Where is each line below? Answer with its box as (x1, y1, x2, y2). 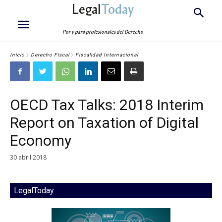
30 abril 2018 (10, 153, 47, 162)
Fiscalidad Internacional (75, 52, 138, 58)
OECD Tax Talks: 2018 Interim (10, 96, 204, 113)
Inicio (10, 52, 25, 58)
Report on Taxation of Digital (10, 114, 199, 131)
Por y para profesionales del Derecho (62, 29, 144, 35)
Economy (10, 132, 71, 149)
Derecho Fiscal (31, 52, 69, 58)
